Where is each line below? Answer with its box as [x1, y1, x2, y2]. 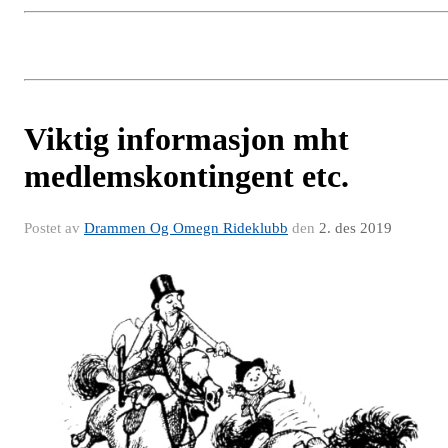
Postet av [24, 220, 84, 237]
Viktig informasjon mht [24, 121, 349, 158]
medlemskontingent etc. [24, 158, 349, 195]
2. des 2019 [319, 220, 392, 237]
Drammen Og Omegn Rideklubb [84, 220, 288, 237]
